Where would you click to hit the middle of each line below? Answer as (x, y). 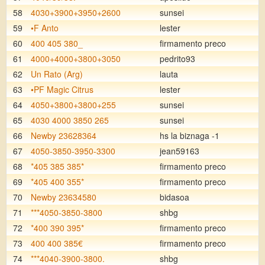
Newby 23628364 (64, 135)
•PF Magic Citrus (62, 89)
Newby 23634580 (64, 197)
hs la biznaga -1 (190, 135)
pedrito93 (177, 59)
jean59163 (180, 151)
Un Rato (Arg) (57, 74)
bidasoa (174, 197)
